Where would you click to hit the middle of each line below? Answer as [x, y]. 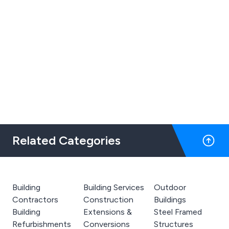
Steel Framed [178, 212]
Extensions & [107, 212]
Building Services [113, 187]
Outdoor [170, 187]
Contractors [35, 199]
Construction [108, 199]
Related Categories [66, 140]
